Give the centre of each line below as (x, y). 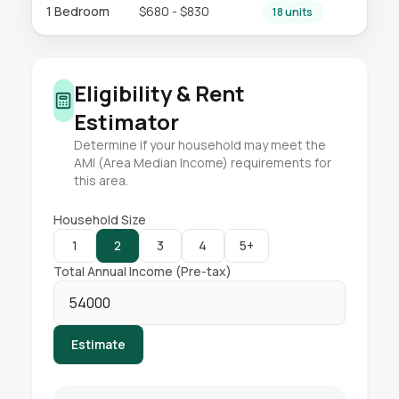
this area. (101, 180)
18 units (292, 12)
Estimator (126, 122)
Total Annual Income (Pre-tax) (142, 271)
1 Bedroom (77, 11)
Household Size (99, 220)
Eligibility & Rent (159, 93)
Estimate (98, 344)
